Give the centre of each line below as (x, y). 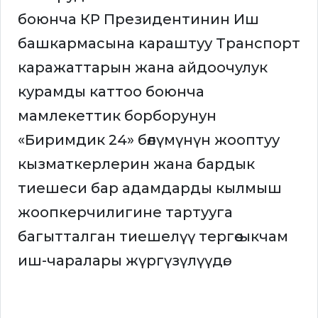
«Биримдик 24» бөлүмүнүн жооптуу (149, 140)
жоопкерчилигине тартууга (125, 213)
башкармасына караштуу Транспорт (159, 44)
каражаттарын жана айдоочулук (143, 68)
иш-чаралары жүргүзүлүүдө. (122, 261)
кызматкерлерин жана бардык (136, 164)
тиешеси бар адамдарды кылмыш (150, 188)
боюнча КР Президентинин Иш (138, 20)
